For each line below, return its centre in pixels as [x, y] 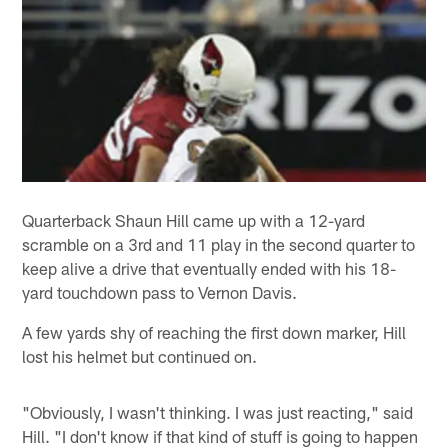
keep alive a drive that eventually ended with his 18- [209, 268]
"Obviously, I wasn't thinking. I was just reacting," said [218, 412]
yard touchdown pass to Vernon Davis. [160, 292]
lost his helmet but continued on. [140, 356]
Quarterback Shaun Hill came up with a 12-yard [194, 220]
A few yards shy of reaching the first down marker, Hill [214, 332]
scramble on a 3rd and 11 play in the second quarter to [219, 244]
